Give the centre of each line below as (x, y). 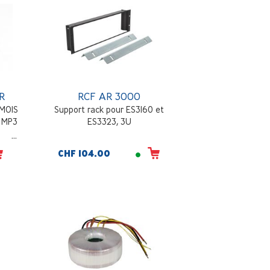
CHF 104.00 (84, 154)
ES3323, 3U (109, 122)
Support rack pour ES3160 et (109, 110)
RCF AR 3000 (109, 96)
